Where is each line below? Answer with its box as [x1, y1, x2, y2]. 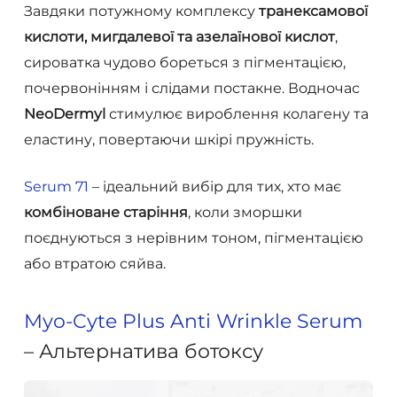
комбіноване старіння [23, 204, 188, 222]
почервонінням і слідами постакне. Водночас [23, 80, 360, 97]
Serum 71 [23, 178, 89, 196]
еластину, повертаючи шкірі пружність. [23, 131, 314, 149]
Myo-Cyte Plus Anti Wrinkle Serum [23, 309, 362, 334]
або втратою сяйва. [23, 255, 166, 273]
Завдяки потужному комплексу [23, 3, 259, 20]
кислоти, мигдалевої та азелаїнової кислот [23, 28, 335, 46]
